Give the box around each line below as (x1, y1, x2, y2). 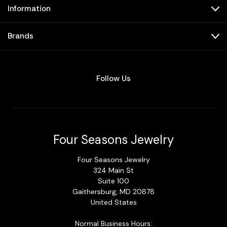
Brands (8, 31, 33, 42)
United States (90, 198, 137, 207)
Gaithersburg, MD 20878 (72, 187, 155, 197)
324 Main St (93, 166, 134, 175)
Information (8, 4, 51, 14)
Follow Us (96, 73, 131, 84)
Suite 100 (98, 176, 129, 186)
